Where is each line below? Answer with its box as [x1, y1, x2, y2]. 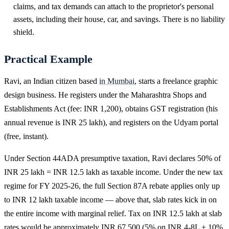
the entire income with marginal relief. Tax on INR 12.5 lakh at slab [4, 209, 222, 218]
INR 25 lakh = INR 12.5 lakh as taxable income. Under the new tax [4, 167, 223, 176]
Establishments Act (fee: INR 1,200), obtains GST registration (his [4, 104, 218, 113]
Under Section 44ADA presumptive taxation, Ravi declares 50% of [4, 153, 221, 163]
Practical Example [4, 52, 93, 65]
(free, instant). [4, 131, 49, 141]
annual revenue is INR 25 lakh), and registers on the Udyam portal [4, 118, 218, 127]
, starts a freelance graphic [134, 76, 218, 85]
